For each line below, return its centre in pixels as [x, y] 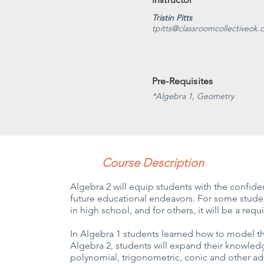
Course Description [153, 163]
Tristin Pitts [172, 18]
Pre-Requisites [183, 81]
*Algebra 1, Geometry [193, 96]
